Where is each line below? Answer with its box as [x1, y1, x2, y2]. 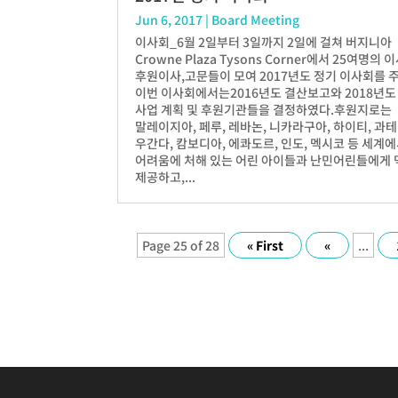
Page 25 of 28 [142, 235, 220, 254]
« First [247, 235, 284, 254]
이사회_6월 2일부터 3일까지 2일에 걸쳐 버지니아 [135, 32, 392, 51]
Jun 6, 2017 [135, 10, 203, 28]
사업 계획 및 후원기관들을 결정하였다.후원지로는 [135, 99, 392, 118]
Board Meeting [211, 10, 299, 28]
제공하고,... [135, 167, 195, 186]
